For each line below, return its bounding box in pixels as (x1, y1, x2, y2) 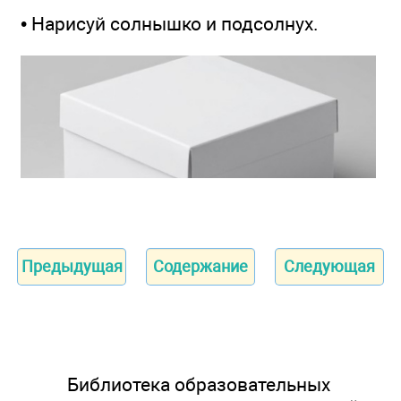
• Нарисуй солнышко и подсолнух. (21, 13, 319, 36)
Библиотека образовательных (66, 372, 330, 396)
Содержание (153, 256, 248, 276)
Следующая (284, 256, 375, 276)
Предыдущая (21, 256, 123, 276)
